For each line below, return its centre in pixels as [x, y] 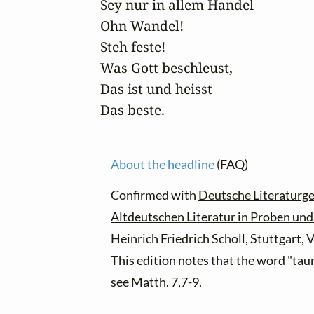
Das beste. [132, 110]
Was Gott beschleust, [166, 68]
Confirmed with [155, 196]
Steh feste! [133, 47]
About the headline [163, 165]
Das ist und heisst [156, 89]
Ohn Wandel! [142, 26]
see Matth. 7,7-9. [156, 282]
